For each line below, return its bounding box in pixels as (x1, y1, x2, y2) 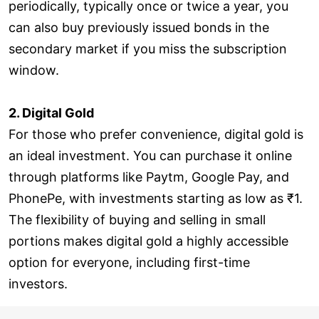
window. (9, 62, 59, 78)
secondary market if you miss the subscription (9, 41, 287, 56)
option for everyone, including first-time (9, 254, 250, 270)
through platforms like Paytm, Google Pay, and (9, 169, 289, 184)
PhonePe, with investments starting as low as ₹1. (9, 190, 303, 206)
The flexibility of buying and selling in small (9, 211, 266, 227)
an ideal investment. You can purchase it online (9, 147, 292, 163)
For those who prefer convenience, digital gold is (9, 126, 303, 142)
